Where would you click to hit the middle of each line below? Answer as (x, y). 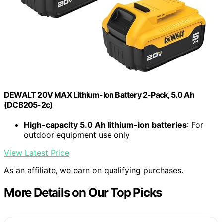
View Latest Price (37, 153)
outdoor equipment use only (77, 135)
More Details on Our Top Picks (83, 193)
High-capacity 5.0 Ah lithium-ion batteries (105, 125)
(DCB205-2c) (28, 105)
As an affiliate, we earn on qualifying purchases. (94, 171)
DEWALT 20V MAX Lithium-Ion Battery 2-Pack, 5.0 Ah (99, 95)
